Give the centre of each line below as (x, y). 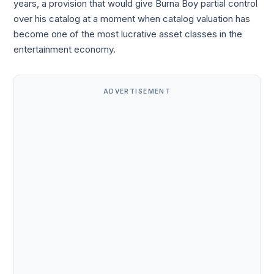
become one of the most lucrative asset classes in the (128, 34)
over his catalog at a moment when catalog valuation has (132, 19)
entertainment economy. (65, 49)
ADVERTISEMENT (137, 91)
